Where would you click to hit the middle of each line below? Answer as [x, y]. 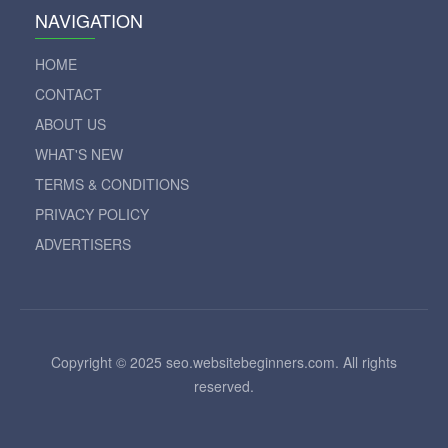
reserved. [224, 386]
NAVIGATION [89, 20]
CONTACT [68, 94]
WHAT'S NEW [79, 154]
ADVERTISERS [83, 244]
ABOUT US [70, 124]
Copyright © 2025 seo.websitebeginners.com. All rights [224, 362]
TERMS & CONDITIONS [112, 184]
